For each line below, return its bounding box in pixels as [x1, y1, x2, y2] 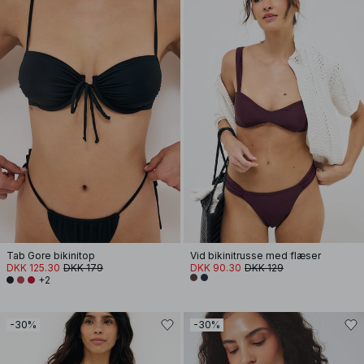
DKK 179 [63, 262, 103, 274]
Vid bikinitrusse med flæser [190, 249, 321, 262]
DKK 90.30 [190, 262, 241, 274]
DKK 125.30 [6, 262, 60, 274]
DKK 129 [245, 262, 284, 274]
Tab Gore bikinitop [6, 249, 95, 262]
